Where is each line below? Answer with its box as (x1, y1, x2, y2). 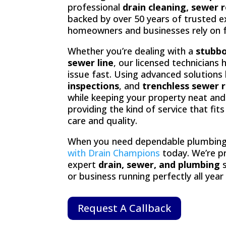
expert (68, 158, 99, 171)
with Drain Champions (68, 146, 160, 159)
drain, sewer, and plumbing (98, 158, 220, 171)
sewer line (68, 56, 114, 69)
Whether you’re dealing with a (68, 44, 196, 57)
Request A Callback (78, 201, 172, 215)
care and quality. (68, 114, 138, 127)
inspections (68, 79, 120, 92)
